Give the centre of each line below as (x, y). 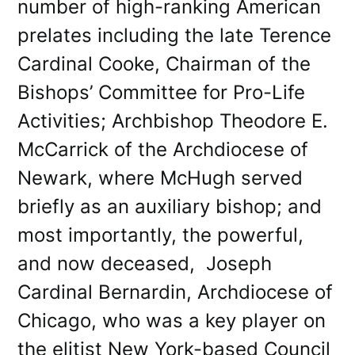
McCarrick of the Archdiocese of (163, 149)
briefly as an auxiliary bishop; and (170, 206)
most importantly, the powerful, (161, 235)
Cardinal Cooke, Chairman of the (164, 63)
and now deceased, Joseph (145, 263)
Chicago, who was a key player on (172, 320)
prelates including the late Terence (175, 35)
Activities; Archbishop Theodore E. (173, 120)
